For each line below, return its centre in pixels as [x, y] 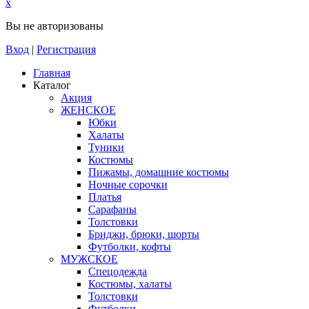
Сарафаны [112, 209]
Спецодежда [118, 271]
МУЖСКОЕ [89, 259]
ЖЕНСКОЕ [88, 110]
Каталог [52, 85]
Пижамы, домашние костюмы [159, 172]
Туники [106, 147]
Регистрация [66, 49]
